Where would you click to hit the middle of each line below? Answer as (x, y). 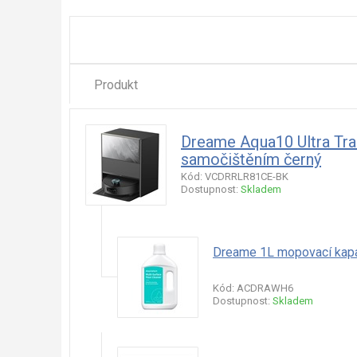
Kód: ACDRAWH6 (253, 288)
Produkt (116, 85)
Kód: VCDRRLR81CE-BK (235, 177)
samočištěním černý (251, 159)
